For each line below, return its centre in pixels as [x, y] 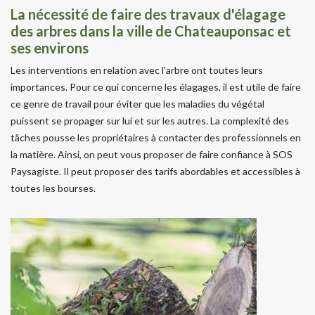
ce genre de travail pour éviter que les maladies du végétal [137, 103]
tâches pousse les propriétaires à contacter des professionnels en [156, 137]
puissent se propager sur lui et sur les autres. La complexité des [150, 120]
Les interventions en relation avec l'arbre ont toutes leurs [137, 70]
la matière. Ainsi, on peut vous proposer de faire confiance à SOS [152, 154]
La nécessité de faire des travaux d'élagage [148, 14]
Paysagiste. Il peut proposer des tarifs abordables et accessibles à [155, 171]
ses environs [50, 47]
